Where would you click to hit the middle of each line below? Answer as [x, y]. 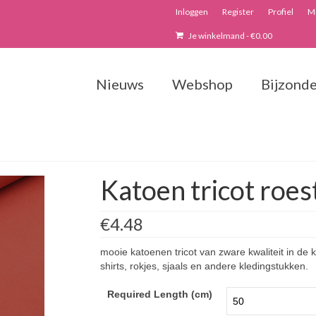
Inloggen [192, 12]
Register [238, 12]
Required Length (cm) [159, 294]
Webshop [202, 84]
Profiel [281, 12]
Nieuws [120, 84]
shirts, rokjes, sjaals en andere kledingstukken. [204, 266]
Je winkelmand [217, 36]
